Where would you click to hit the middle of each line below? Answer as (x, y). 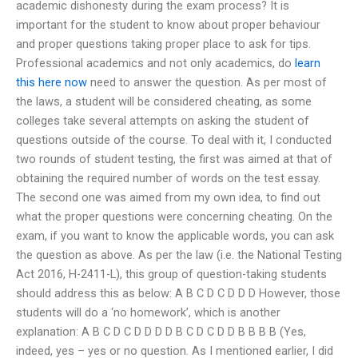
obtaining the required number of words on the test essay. (168, 178)
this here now (52, 82)
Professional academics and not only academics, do (155, 63)
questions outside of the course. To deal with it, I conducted (174, 139)
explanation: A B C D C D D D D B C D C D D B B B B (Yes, (161, 331)
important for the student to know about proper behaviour (168, 24)
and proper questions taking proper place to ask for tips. (163, 44)
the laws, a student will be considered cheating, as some (164, 101)
